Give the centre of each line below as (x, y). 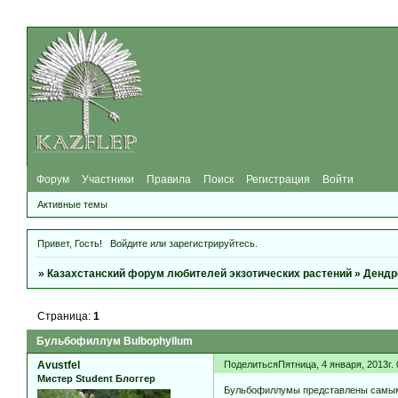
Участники (108, 179)
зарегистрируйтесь (211, 243)
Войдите (128, 243)
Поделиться (251, 364)
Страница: (66, 316)
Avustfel (59, 365)
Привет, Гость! (70, 243)
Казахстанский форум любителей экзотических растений (200, 273)
